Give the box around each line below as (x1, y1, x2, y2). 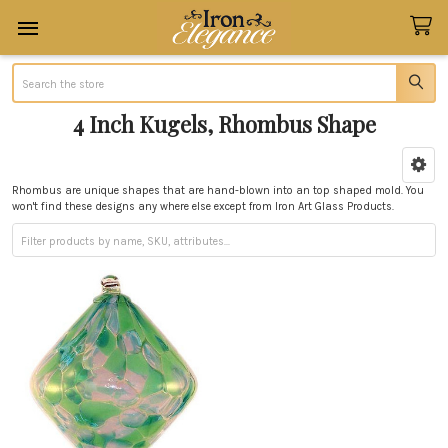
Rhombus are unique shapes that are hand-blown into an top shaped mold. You (12, 183, 425, 197)
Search (12, 63, 48, 77)
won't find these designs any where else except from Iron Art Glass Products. (12, 199, 395, 213)
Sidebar (12, 170, 76, 195)
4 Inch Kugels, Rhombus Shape (72, 108, 376, 139)
